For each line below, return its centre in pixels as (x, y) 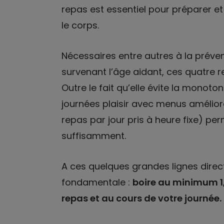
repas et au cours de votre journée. (141, 198)
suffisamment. (93, 135)
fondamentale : (97, 182)
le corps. (80, 25)
